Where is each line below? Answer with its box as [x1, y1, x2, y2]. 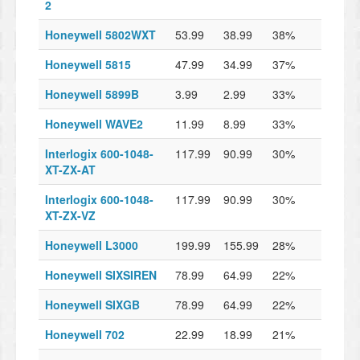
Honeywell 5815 [45, 56, 131, 73]
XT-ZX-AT [45, 162, 96, 178]
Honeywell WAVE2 [45, 116, 143, 133]
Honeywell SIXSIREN [45, 267, 157, 284]
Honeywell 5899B [45, 86, 139, 103]
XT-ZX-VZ [45, 207, 96, 224]
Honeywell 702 [45, 326, 125, 343]
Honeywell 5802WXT [45, 27, 156, 43]
